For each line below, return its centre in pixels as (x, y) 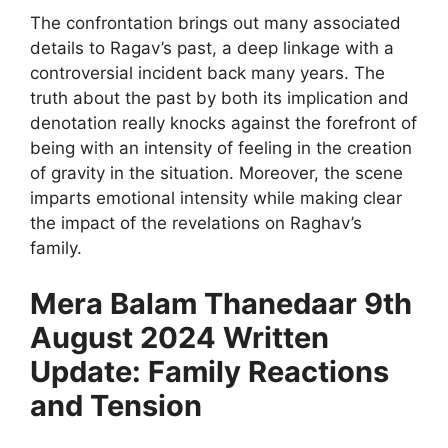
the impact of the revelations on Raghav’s (196, 223)
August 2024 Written (179, 337)
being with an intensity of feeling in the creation (221, 148)
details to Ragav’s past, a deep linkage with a (212, 48)
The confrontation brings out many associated (215, 23)
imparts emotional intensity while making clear (216, 198)
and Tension (116, 405)
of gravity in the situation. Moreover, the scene (216, 173)
